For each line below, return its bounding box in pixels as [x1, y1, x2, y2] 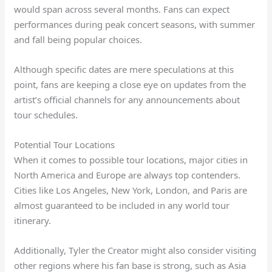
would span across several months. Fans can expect [14, 3, 230, 16]
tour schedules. [14, 109, 78, 121]
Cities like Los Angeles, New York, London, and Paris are [14, 184, 248, 197]
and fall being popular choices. [14, 33, 143, 46]
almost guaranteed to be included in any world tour [14, 199, 230, 212]
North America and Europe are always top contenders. [14, 169, 241, 182]
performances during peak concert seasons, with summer [14, 18, 256, 31]
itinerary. [14, 214, 52, 227]
